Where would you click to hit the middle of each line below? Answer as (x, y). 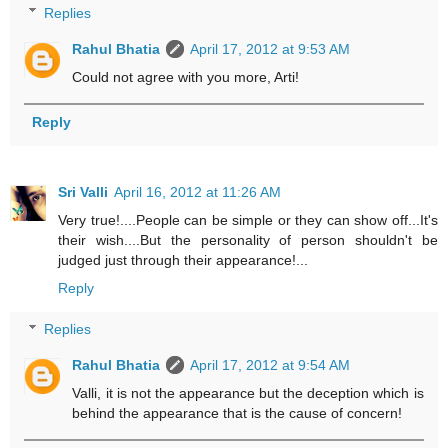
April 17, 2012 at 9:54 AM (270, 365)
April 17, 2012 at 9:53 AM (270, 48)
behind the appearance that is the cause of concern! (237, 413)
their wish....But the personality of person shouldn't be (248, 239)
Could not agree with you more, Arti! (186, 76)
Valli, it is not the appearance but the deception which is (248, 393)
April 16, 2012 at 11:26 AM (197, 191)
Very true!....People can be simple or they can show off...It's (248, 219)
